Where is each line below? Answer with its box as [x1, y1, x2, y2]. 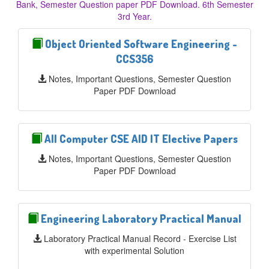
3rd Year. [117, 10, 152, 22]
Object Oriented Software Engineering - [43, 37, 237, 50]
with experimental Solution [85, 244, 184, 256]
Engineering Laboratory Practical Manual [38, 212, 241, 225]
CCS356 [116, 52, 153, 65]
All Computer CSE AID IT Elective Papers [42, 132, 238, 145]
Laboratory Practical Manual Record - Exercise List [43, 232, 237, 244]
